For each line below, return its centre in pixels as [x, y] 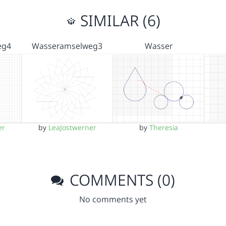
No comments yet [113, 200]
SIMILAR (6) [118, 20]
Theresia [164, 128]
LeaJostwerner [72, 128]
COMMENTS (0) [121, 180]
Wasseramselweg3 [67, 46]
